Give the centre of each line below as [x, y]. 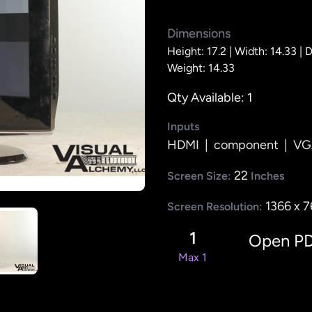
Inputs [183, 127]
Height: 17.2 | [201, 52]
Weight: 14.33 [201, 68]
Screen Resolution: [216, 207]
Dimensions [199, 34]
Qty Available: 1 [210, 98]
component [246, 145]
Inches [266, 176]
